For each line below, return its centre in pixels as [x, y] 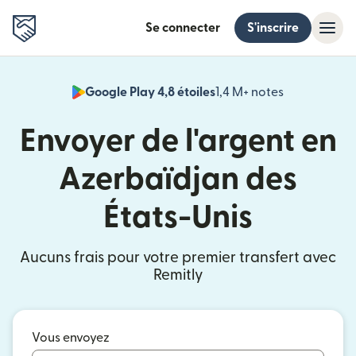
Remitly [178, 275]
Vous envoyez [71, 338]
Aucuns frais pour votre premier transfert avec [178, 258]
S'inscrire [273, 28]
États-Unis [178, 218]
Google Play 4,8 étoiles [150, 92]
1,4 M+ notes [250, 92]
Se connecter [183, 28]
